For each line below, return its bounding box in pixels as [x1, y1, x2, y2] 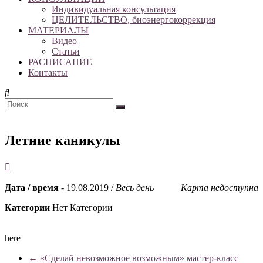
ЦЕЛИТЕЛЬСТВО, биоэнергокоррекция [52, 14, 215, 25]
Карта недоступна [181, 182, 258, 193]
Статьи [52, 46, 80, 56]
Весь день [116, 182, 154, 193]
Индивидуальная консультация [52, 4, 176, 14]
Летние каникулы [5, 132, 120, 148]
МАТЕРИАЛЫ [28, 25, 89, 35]
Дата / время [5, 182, 59, 193]
